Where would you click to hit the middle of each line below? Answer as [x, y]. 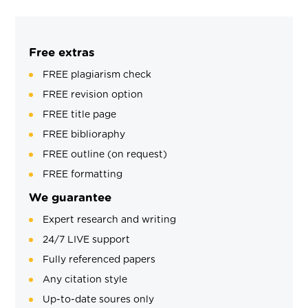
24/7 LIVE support [87, 240]
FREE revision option [93, 95]
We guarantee [70, 197]
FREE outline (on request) [105, 154]
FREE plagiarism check [97, 75]
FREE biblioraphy [84, 134]
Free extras [62, 52]
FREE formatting [83, 174]
